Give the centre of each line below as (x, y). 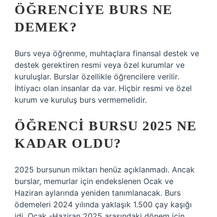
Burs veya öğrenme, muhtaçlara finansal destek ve (107, 53)
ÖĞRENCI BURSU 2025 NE (106, 126)
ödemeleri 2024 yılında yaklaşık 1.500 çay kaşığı (103, 204)
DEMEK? (46, 27)
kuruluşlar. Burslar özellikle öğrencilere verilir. (97, 77)
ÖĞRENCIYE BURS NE (94, 9)
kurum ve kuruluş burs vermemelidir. (81, 100)
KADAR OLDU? (68, 143)
